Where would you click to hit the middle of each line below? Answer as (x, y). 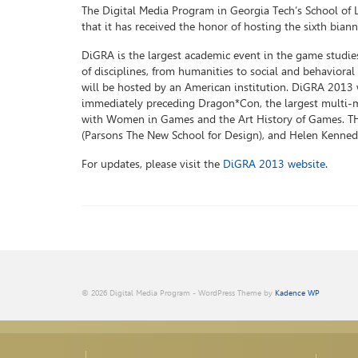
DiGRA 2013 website (274, 164)
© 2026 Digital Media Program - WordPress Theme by (178, 293)
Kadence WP (297, 293)
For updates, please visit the (152, 164)
